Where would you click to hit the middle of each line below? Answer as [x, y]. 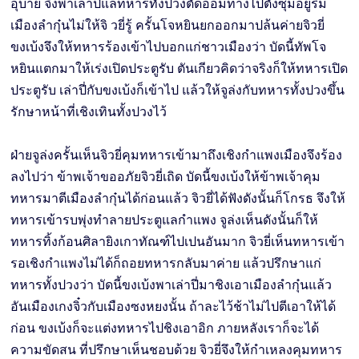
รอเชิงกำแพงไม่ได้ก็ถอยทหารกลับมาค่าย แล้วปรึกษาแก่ [166, 263]
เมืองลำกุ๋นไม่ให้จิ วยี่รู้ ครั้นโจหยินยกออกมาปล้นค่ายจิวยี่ [168, 25]
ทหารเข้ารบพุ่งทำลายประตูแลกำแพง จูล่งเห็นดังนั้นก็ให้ [165, 220]
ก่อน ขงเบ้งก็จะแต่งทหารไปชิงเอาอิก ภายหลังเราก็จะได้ [165, 328]
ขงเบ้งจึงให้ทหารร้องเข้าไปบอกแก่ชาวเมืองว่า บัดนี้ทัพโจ [169, 46]
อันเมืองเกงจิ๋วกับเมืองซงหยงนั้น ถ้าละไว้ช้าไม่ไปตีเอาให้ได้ [173, 306]
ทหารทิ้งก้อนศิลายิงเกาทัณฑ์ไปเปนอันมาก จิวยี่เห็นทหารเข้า [178, 241]
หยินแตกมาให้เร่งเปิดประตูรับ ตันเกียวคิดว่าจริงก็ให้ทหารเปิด [179, 68]
